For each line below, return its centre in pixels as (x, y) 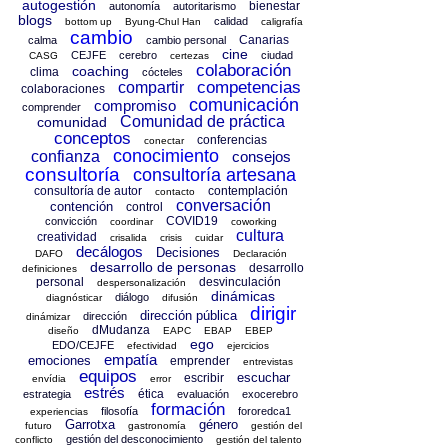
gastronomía (156, 426)
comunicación (244, 105)
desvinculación (239, 282)
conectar (164, 141)
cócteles (163, 72)
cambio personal (185, 40)
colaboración (244, 71)
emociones (60, 361)
